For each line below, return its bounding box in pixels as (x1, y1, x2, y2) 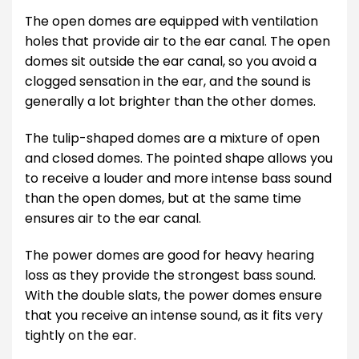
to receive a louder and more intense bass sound (25, 169, 332, 188)
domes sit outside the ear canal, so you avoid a (25, 52, 317, 71)
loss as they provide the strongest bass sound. (25, 265, 316, 284)
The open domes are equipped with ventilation (25, 12, 318, 31)
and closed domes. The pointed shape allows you (25, 149, 333, 168)
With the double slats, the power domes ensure (25, 285, 322, 305)
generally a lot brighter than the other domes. (25, 92, 316, 111)
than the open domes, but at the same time (25, 189, 301, 208)
